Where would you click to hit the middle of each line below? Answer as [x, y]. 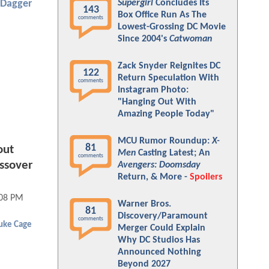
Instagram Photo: [153, 90]
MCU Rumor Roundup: [165, 141]
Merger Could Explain [162, 228]
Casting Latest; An [173, 153]
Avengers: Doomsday [159, 165]
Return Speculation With [168, 78]
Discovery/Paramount [163, 216]
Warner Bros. [144, 204]
